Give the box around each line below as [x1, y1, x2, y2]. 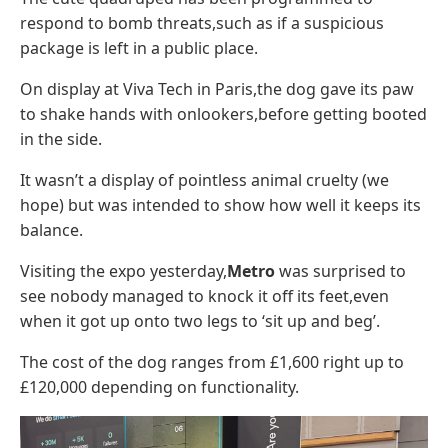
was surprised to [279, 260, 406, 282]
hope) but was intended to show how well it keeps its [20, 194, 421, 216]
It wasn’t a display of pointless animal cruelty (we [20, 169, 389, 191]
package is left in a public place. [20, 37, 258, 59]
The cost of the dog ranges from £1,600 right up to [20, 351, 404, 373]
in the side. [20, 128, 102, 150]
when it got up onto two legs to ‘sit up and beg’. [20, 310, 380, 332]
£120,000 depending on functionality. [20, 376, 299, 398]
